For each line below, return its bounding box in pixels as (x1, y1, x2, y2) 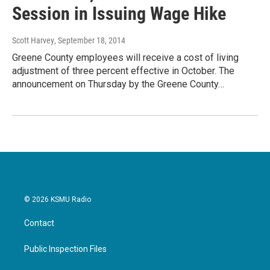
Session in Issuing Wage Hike (12, 3, 226, 25)
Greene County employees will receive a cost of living (12, 52, 239, 64)
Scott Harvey (12, 36, 54, 46)
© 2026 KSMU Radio (24, 195, 91, 204)
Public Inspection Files (24, 244, 107, 254)
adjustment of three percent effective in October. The (12, 65, 234, 77)
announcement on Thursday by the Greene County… (12, 78, 224, 90)
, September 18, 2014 (54, 36, 125, 46)
